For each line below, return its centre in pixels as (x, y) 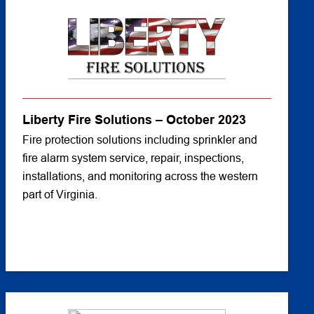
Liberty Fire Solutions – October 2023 (134, 120)
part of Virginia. (60, 194)
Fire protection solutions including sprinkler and (139, 140)
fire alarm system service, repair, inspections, (133, 158)
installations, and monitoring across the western (140, 176)
